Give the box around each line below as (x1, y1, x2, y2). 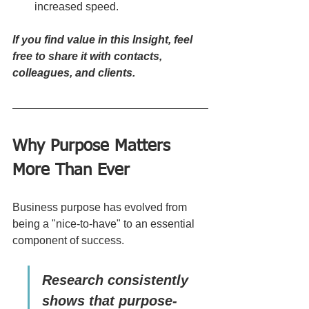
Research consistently (42, 272, 192, 288)
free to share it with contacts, (12, 50, 165, 62)
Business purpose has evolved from (12, 201, 190, 213)
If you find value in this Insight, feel (12, 33, 195, 46)
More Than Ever (12, 161, 130, 179)
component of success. (12, 234, 127, 246)
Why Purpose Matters (12, 137, 176, 154)
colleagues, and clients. (12, 66, 135, 79)
